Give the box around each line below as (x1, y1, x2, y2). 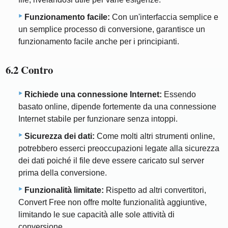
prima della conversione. (18, 168, 107, 177)
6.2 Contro (6, 62, 53, 78)
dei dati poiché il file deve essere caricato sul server (18, 156, 204, 165)
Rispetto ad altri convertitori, (104, 185, 206, 194)
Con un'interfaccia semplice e (110, 13, 218, 22)
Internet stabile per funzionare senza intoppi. (18, 114, 178, 123)
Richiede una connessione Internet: (24, 90, 162, 99)
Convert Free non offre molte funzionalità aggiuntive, (18, 197, 207, 207)
